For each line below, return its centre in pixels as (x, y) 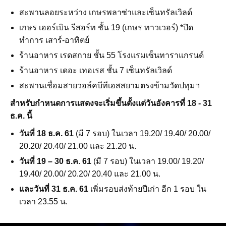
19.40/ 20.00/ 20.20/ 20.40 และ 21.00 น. (90, 174)
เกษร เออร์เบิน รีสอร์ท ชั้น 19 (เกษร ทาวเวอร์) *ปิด (106, 28)
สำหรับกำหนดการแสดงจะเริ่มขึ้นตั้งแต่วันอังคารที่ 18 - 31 (111, 103)
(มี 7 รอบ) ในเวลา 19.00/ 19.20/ (148, 161)
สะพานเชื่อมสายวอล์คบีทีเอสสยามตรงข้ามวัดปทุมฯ (109, 86)
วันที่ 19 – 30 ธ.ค (49, 161)
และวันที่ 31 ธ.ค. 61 (54, 189)
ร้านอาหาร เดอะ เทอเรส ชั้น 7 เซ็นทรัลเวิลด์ (96, 71)
